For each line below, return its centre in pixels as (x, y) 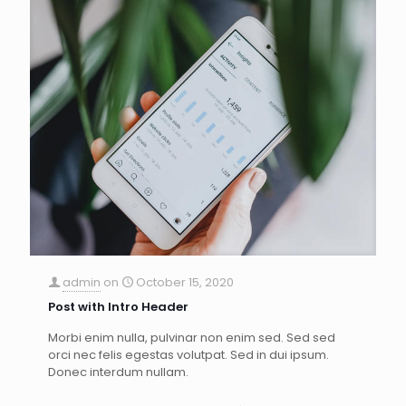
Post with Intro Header (118, 306)
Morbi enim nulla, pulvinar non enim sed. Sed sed (192, 337)
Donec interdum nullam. (118, 372)
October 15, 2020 (185, 282)
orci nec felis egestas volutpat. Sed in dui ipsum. (188, 354)
